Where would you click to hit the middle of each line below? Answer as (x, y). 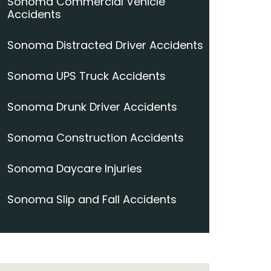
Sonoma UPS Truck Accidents (87, 76)
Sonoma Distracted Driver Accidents (105, 45)
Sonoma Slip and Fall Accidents (92, 199)
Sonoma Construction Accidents (96, 138)
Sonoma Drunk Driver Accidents (92, 107)
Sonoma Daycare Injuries (75, 168)
